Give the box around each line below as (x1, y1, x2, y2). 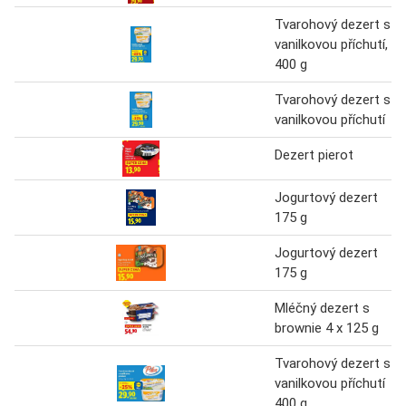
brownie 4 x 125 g (275, 319, 379, 336)
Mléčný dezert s (275, 299, 370, 316)
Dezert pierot (275, 146, 353, 163)
